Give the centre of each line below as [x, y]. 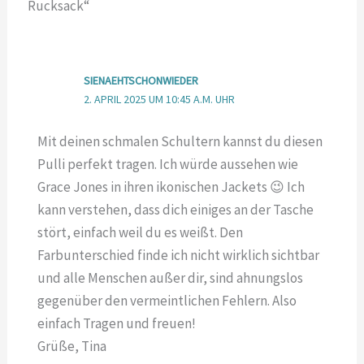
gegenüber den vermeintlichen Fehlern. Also [167, 300]
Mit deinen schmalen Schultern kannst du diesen [180, 141]
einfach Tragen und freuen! [116, 323]
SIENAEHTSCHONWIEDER [141, 80]
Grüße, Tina [71, 346]
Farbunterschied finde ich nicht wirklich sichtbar [178, 255]
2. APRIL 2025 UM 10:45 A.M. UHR [159, 99]
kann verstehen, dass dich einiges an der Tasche [175, 209]
